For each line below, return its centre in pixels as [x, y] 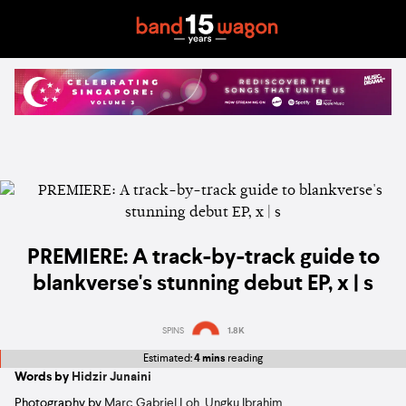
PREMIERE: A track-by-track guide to [203, 259]
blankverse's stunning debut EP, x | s [203, 285]
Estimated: [169, 359]
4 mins [210, 359]
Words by [43, 377]
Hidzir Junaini [111, 377]
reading [244, 359]
